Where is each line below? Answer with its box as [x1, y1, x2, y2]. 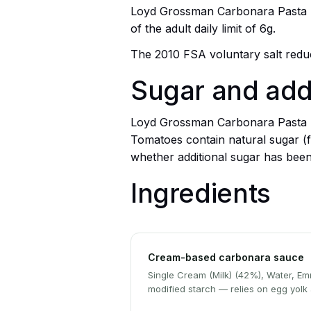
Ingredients [131, 176, 271, 209]
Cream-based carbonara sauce [148, 251, 304, 263]
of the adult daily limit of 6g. [131, 22, 276, 36]
